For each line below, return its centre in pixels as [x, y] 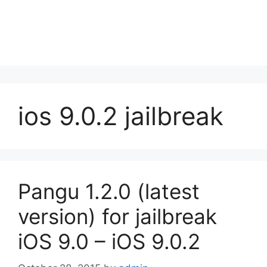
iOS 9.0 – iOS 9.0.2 [109, 241]
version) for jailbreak [117, 216]
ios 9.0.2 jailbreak [121, 116]
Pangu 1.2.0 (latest [109, 191]
